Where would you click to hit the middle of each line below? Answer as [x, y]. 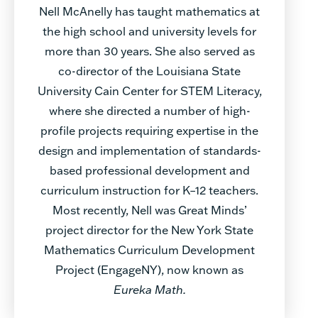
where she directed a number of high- [149, 110]
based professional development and [149, 170]
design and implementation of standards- [149, 150]
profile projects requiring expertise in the [149, 130]
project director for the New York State [149, 229]
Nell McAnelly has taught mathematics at [149, 11]
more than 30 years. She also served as [149, 50]
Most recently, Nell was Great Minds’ [149, 209]
